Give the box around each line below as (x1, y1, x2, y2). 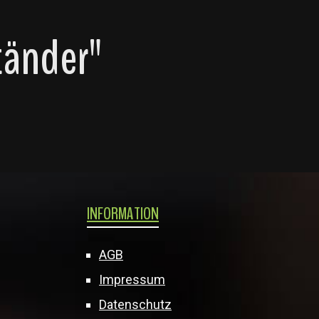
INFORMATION (87, 202, 159, 225)
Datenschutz (99, 297, 172, 312)
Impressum (99, 272, 165, 287)
